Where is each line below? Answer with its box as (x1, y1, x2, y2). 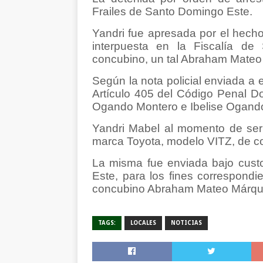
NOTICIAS (171, 220, 202, 226)
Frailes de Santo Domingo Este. (92, 5, 252, 18)
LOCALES (130, 220, 156, 226)
